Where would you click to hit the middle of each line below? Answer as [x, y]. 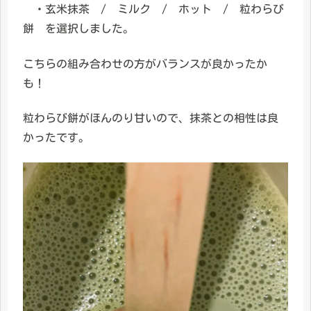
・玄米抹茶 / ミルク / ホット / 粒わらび [153, 9]
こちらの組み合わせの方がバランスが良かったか [145, 64]
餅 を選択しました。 [78, 29]
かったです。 [56, 137]
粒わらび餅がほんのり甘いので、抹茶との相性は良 [151, 118]
